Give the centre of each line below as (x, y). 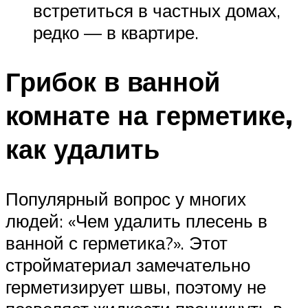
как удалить (82, 149)
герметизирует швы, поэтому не (136, 287)
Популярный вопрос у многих (126, 199)
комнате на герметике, (149, 115)
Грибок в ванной (113, 82)
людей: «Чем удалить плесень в (136, 221)
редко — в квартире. (116, 32)
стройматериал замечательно (128, 265)
